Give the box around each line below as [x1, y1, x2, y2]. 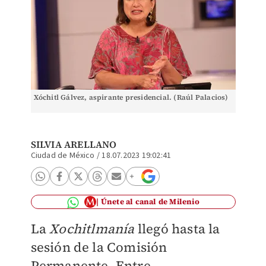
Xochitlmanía [49, 220, 135, 237]
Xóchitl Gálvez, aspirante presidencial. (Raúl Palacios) [33, 93, 229, 102]
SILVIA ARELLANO [30, 138, 117, 151]
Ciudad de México [30, 150, 95, 161]
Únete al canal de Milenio [100, 197, 199, 207]
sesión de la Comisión [30, 238, 167, 256]
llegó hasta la [134, 220, 220, 237]
